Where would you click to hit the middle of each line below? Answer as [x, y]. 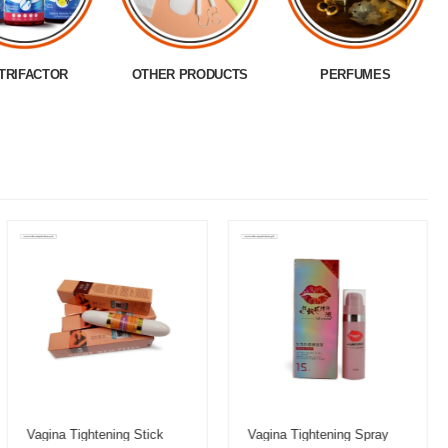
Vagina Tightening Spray [318, 435]
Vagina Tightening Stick [95, 435]
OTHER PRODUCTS [189, 74]
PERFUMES [355, 74]
